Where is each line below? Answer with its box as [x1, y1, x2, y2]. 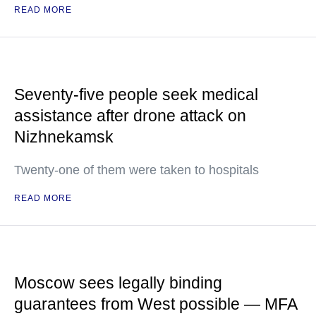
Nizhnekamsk [14, 128, 114, 146]
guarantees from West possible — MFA [14, 295, 298, 313]
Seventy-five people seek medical [14, 85, 258, 104]
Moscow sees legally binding [14, 274, 222, 292]
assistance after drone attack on [14, 107, 246, 125]
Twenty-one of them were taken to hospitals [14, 163, 259, 177]
